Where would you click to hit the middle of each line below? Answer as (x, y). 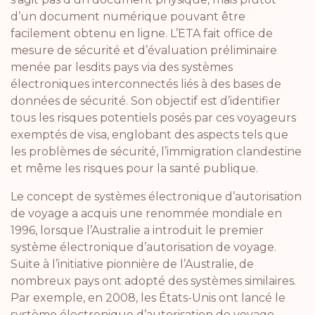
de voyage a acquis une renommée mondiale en (146, 213)
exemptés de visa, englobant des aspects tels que (149, 135)
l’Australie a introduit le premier (175, 230)
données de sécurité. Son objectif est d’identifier (146, 101)
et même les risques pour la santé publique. (134, 168)
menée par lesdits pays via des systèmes (122, 67)
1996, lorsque (49, 230)
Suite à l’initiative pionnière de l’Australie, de (132, 264)
